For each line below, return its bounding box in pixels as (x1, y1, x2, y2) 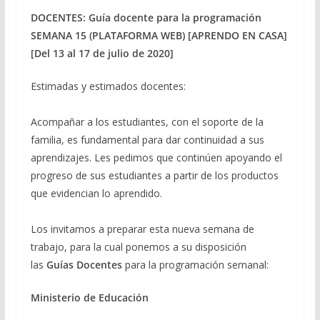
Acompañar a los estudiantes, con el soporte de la (30, 114, 264, 129)
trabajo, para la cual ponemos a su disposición (30, 239, 246, 254)
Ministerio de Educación (30, 290, 149, 304)
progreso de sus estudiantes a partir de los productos (30, 168, 279, 182)
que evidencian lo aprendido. (30, 186, 162, 200)
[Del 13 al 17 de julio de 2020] (30, 46, 174, 60)
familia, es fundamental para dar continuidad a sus (30, 132, 264, 146)
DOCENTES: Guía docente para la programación (30, 10, 261, 24)
